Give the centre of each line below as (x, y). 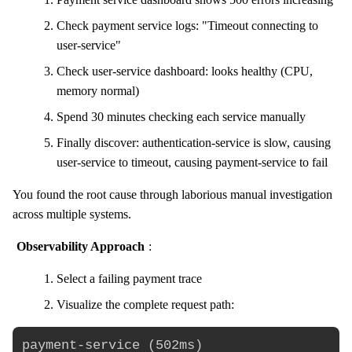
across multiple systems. (72, 214)
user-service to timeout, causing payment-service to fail (192, 162)
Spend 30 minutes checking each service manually (181, 116)
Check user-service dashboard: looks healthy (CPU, (185, 71)
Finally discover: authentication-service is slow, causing (194, 142)
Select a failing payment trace (129, 278)
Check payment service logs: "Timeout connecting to (187, 25)
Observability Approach (80, 246)
